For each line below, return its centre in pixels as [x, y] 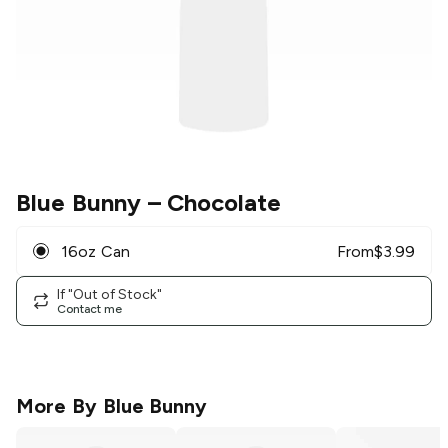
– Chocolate [211, 203]
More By [59, 406]
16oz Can [95, 251]
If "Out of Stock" [109, 294]
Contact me [89, 308]
